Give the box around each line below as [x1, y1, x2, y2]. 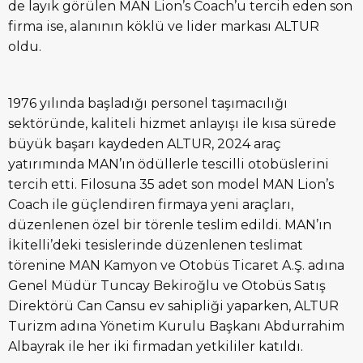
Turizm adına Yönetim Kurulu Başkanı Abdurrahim [8, 318, 344, 335]
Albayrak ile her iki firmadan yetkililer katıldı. [8, 339, 303, 355]
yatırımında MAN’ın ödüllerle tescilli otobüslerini [8, 156, 329, 173]
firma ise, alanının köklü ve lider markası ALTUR [8, 19, 319, 35]
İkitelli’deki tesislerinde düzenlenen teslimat [8, 237, 303, 254]
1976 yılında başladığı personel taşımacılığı [8, 96, 288, 112]
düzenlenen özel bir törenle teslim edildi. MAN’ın [8, 217, 331, 233]
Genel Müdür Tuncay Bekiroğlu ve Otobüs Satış [8, 278, 326, 294]
